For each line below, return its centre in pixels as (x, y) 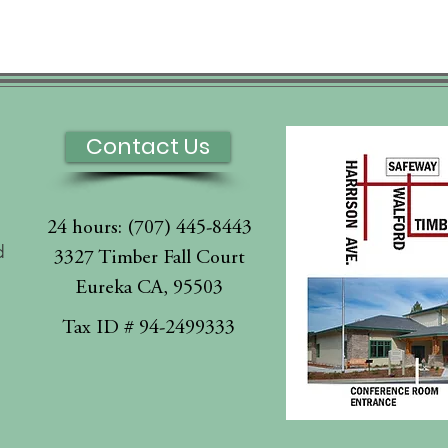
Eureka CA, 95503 (149, 288)
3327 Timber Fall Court (149, 258)
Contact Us (148, 146)
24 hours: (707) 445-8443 (149, 228)
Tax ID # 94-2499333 (148, 328)
